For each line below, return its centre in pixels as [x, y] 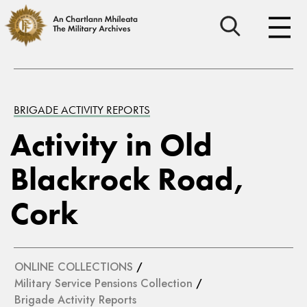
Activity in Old [111, 145]
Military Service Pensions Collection [103, 283]
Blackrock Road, [127, 179]
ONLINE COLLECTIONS [74, 267]
